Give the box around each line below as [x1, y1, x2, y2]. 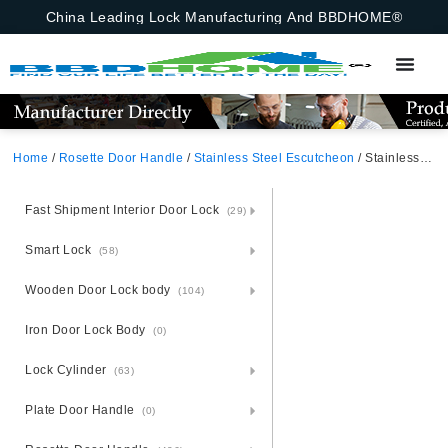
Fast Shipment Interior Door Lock [25, 203, 223, 217]
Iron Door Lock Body [25, 323, 150, 337]
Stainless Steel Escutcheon [193, 151, 355, 165]
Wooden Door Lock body [25, 283, 175, 297]
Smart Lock [25, 243, 95, 257]
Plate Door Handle [25, 403, 139, 417]
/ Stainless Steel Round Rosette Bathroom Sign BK [354, 151, 420, 165]
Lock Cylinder [25, 363, 111, 377]
